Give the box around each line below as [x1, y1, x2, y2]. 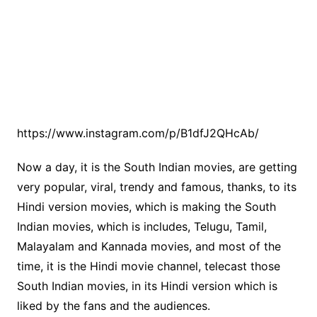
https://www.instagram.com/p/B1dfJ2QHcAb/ [16, 126, 259, 140]
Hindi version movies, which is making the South [16, 200, 276, 214]
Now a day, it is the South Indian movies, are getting [16, 160, 297, 174]
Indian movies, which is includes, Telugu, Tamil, [16, 219, 267, 234]
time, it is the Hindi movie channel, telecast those [16, 259, 280, 273]
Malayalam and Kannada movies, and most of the [16, 239, 281, 253]
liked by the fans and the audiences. [16, 299, 210, 313]
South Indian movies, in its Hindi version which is [16, 279, 277, 293]
